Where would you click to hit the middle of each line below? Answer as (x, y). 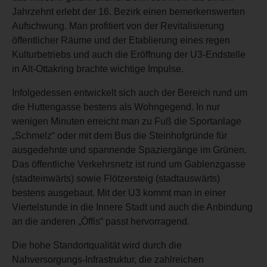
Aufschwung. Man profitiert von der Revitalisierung (118, 26)
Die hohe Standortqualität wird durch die (97, 245)
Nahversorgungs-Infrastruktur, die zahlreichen (108, 259)
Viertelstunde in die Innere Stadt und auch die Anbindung (132, 207)
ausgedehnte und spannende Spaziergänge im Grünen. (129, 150)
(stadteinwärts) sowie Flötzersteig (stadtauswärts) (116, 178)
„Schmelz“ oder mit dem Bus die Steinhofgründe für (119, 135)
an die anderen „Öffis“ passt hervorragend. (101, 221)
